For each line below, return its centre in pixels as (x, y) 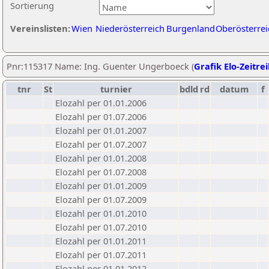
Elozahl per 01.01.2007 (101, 130)
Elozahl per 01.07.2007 (101, 144)
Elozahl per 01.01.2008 (101, 158)
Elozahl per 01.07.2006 (101, 116)
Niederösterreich (130, 28)
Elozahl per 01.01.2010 (101, 213)
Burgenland (191, 28)
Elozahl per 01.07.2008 (101, 172)
